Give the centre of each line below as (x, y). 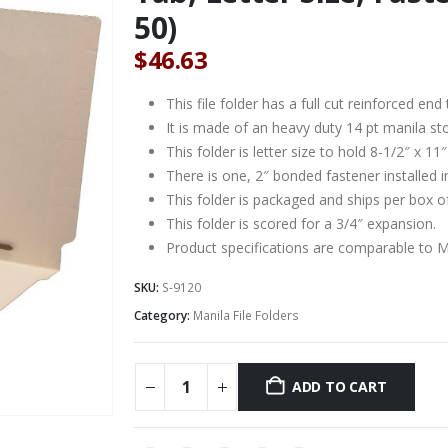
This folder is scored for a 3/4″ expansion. (301, 223)
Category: (163, 315)
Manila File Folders (246, 315)
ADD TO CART (339, 387)
